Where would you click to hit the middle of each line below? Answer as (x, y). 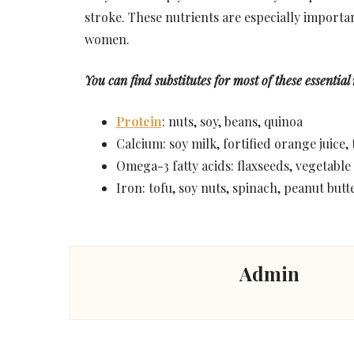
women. (107, 39)
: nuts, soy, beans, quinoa (232, 121)
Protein (139, 121)
